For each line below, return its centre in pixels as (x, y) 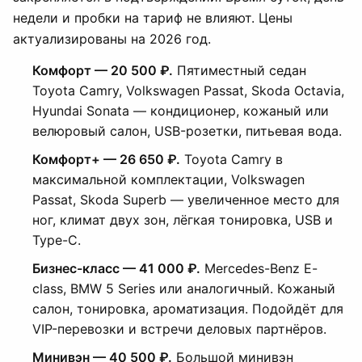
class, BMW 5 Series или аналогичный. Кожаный (184, 288)
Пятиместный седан (240, 70)
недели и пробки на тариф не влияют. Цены (153, 18)
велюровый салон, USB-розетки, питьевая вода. (187, 131)
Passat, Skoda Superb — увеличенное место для (186, 200)
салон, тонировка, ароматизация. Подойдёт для (188, 309)
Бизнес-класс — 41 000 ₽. (116, 268)
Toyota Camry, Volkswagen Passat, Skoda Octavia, (188, 90)
